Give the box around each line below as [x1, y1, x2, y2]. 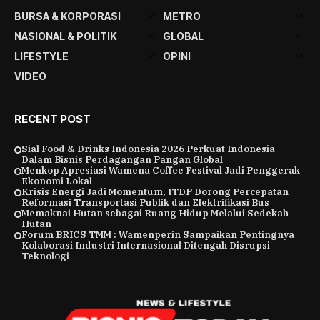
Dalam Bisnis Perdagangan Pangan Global [21, 154, 223, 166]
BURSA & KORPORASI [14, 10, 121, 22]
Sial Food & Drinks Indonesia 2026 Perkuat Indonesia [21, 143, 275, 155]
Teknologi [21, 250, 69, 262]
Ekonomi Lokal [21, 175, 92, 187]
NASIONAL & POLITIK [14, 30, 117, 42]
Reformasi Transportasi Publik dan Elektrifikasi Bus [21, 196, 269, 209]
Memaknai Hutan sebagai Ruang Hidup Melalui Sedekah [21, 207, 289, 219]
